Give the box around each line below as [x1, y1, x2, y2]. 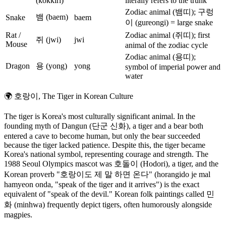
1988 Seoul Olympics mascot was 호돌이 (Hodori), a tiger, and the [4, 159, 218, 168]
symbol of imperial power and [125, 63, 220, 72]
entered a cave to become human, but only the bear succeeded [4, 132, 200, 141]
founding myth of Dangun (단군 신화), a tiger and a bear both [4, 122, 203, 131]
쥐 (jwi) [36, 35, 61, 44]
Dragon [6, 62, 30, 71]
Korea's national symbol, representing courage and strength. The [4, 150, 208, 159]
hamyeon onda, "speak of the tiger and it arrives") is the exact [4, 180, 199, 189]
